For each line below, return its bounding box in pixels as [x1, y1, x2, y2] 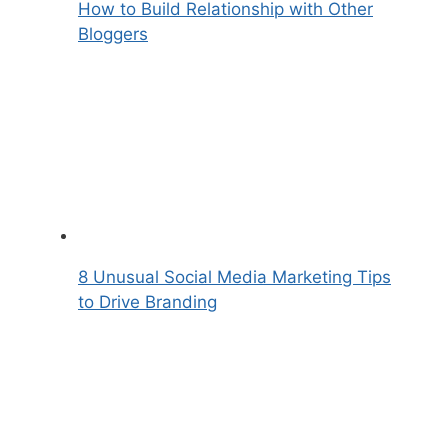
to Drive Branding [78, 292, 217, 313]
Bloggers [78, 24, 148, 45]
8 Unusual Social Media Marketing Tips [78, 267, 391, 288]
